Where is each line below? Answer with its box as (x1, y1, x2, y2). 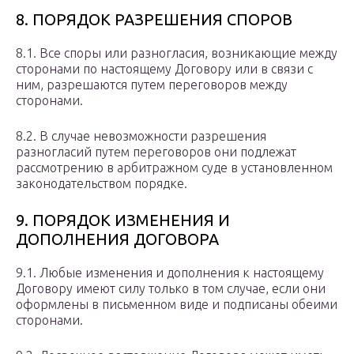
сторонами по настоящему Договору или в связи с (16, 62, 313, 77)
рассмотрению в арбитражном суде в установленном (16, 160, 333, 175)
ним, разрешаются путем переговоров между (16, 77, 288, 92)
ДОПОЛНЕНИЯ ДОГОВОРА (16, 230, 219, 249)
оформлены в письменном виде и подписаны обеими (16, 297, 337, 312)
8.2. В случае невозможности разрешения (16, 129, 266, 144)
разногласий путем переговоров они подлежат (16, 145, 296, 160)
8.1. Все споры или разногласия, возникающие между (16, 46, 337, 61)
